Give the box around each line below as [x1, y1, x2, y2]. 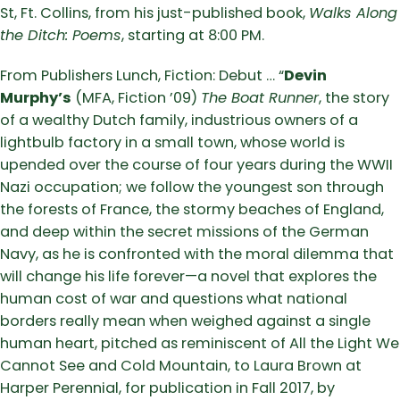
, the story [319, 87, 389, 109]
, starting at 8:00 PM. [121, 25, 264, 46]
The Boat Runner [201, 87, 319, 109]
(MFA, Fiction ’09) [71, 87, 201, 109]
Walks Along [309, 3, 397, 24]
